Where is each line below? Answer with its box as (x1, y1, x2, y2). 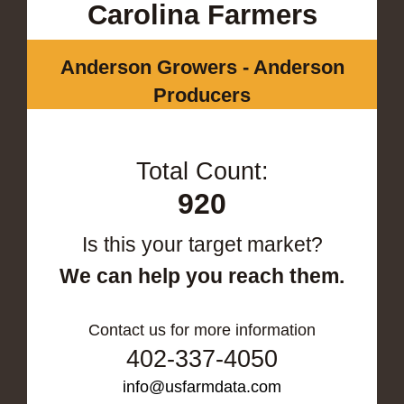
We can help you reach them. (60, 263, 344, 288)
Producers (153, 83, 251, 106)
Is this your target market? (81, 232, 323, 256)
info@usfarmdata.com (123, 377, 281, 396)
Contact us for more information (88, 320, 316, 339)
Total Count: (135, 157, 269, 185)
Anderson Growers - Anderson (60, 55, 344, 78)
